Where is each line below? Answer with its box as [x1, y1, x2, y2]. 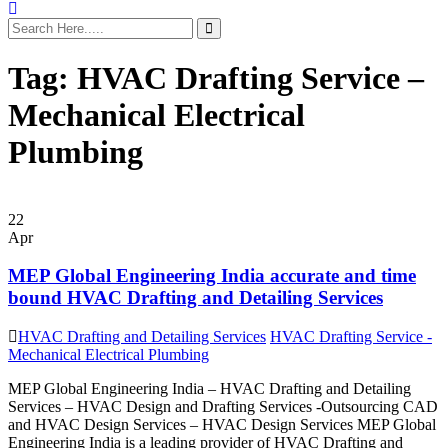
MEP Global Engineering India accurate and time [8, 265, 416, 287]
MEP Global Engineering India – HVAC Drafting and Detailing [8, 380, 411, 398]
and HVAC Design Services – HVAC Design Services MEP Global [8, 416, 436, 434]
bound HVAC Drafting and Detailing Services [8, 287, 383, 309]
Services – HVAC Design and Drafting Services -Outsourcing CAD [8, 398, 438, 416]
